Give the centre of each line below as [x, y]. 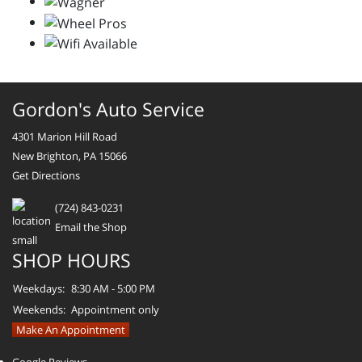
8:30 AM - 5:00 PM [113, 289]
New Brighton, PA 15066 [69, 156]
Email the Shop [91, 227]
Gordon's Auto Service [108, 109]
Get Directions [46, 176]
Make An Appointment [71, 330]
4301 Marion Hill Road [65, 137]
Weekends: [39, 310]
